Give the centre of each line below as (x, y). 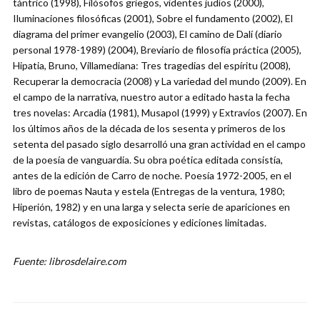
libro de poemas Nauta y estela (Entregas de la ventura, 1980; (149, 191)
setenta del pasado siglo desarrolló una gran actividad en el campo (159, 144)
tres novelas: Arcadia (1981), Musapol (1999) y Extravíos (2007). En (160, 113)
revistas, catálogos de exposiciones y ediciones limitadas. (140, 223)
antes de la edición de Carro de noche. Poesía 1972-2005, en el (152, 176)
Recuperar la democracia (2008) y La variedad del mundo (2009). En (160, 81)
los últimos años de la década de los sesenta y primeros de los (149, 129)
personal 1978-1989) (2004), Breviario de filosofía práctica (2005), (157, 50)
